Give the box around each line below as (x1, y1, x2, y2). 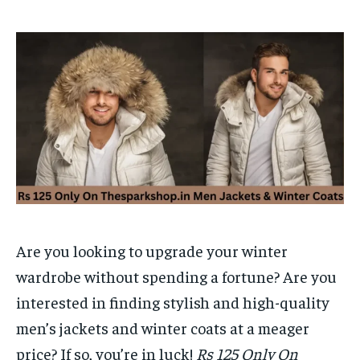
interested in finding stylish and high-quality (16, 291, 329, 312)
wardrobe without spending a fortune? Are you (16, 265, 337, 286)
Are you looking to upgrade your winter (16, 239, 288, 260)
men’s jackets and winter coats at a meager (16, 317, 309, 337)
